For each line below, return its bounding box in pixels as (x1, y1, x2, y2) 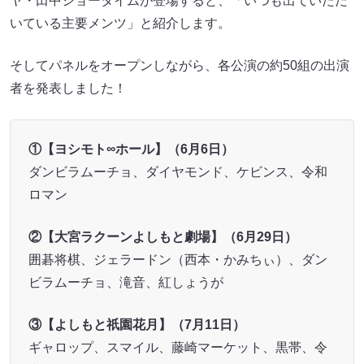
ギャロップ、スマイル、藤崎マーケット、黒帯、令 (28, 340, 327, 354)
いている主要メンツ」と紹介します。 (10, 15, 231, 30)
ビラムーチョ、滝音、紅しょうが (28, 275, 223, 289)
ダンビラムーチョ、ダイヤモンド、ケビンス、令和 (28, 164, 327, 179)
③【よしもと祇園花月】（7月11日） (28, 317, 245, 331)
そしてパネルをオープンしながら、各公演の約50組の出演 (10, 58, 349, 72)
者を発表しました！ (10, 80, 127, 95)
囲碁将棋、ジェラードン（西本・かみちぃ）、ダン (28, 252, 327, 266)
